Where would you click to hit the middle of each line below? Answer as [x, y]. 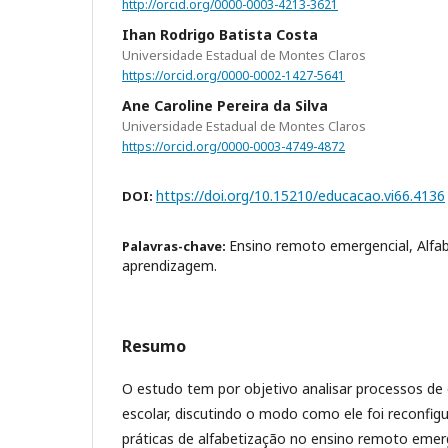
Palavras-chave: [175, 246]
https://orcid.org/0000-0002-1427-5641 [233, 75]
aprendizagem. [169, 266]
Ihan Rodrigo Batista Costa [220, 34]
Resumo [154, 346]
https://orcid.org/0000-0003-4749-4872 [233, 146]
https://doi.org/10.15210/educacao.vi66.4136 [300, 196]
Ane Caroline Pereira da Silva [225, 105]
